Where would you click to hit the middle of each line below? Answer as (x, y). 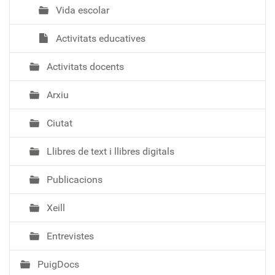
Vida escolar (81, 10)
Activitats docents (84, 66)
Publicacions (73, 179)
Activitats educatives (99, 38)
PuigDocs (57, 264)
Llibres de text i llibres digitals (109, 151)
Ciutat (58, 123)
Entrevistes (69, 236)
